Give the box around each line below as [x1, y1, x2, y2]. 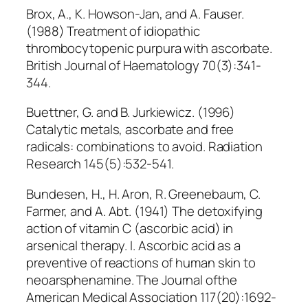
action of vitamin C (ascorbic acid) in [26, 219, 234, 237]
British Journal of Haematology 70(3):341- [26, 56, 261, 74]
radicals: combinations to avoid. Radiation [26, 137, 263, 156]
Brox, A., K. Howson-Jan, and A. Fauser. [26, 4, 245, 23]
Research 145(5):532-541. [26, 155, 174, 173]
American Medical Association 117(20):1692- [26, 287, 276, 306]
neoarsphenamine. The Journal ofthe [26, 270, 237, 289]
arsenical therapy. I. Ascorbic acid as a [26, 236, 241, 254]
